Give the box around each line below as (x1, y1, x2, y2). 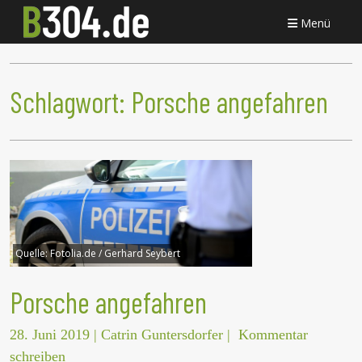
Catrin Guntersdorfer (101, 326, 223, 343)
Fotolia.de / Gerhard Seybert (50, 246, 180, 261)
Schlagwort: (10, 84, 131, 120)
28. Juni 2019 (10, 326, 90, 343)
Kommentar (238, 326, 308, 343)
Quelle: (15, 246, 50, 261)
